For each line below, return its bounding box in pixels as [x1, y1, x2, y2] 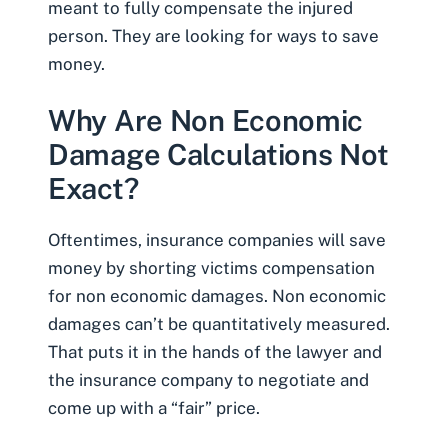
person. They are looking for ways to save [48, 26, 379, 46]
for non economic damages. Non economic [48, 285, 386, 306]
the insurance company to [48, 369, 258, 390]
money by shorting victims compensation [48, 257, 375, 278]
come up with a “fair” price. [48, 397, 260, 418]
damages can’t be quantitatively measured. [48, 313, 390, 334]
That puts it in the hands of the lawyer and [48, 341, 382, 362]
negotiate [258, 369, 336, 390]
